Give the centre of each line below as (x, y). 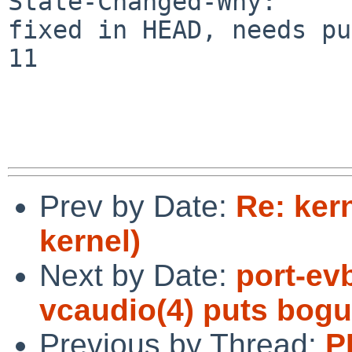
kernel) (90, 240)
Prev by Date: (137, 206)
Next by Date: (137, 275)
